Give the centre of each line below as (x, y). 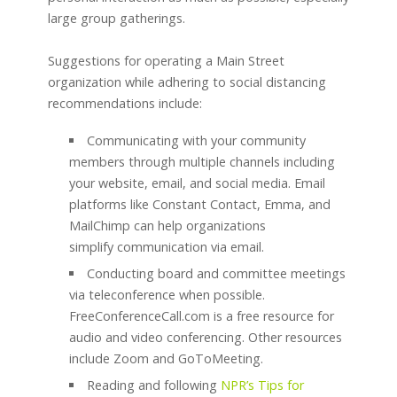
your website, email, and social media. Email (197, 183)
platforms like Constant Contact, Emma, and (199, 205)
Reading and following (154, 385)
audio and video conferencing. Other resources (205, 338)
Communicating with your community (197, 141)
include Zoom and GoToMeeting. (166, 359)
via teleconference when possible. (167, 295)
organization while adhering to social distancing (187, 82)
